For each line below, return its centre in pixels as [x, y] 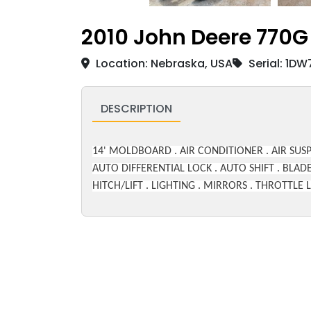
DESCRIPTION [136, 108]
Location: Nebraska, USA [163, 63]
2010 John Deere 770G [195, 37]
